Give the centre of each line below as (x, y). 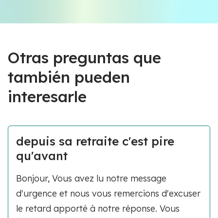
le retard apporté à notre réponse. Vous (98, 209)
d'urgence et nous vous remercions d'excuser (108, 193)
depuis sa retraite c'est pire (95, 141)
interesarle (47, 96)
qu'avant (42, 156)
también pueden (69, 77)
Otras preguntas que (84, 57)
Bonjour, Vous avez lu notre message (91, 178)
